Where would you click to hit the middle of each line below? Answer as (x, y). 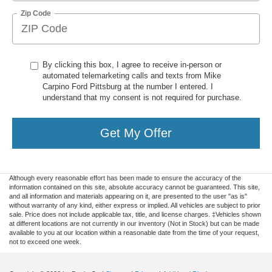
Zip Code (36, 13)
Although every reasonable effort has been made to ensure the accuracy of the (125, 178)
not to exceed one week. (45, 241)
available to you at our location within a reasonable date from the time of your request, (134, 232)
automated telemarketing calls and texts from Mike (132, 75)
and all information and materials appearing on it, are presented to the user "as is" (128, 196)
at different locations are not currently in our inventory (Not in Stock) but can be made (134, 223)
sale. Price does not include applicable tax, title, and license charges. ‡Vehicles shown (135, 214)
